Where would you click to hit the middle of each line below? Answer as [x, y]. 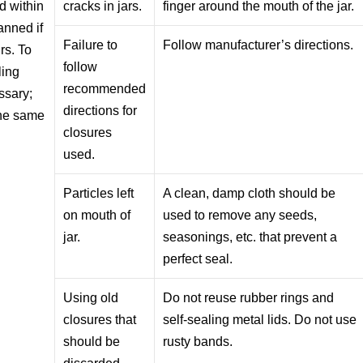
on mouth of [97, 215]
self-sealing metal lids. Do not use [260, 319]
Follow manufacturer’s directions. [258, 45]
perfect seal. [198, 258]
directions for [100, 110]
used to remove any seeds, [240, 215]
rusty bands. [198, 341]
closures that [100, 319]
